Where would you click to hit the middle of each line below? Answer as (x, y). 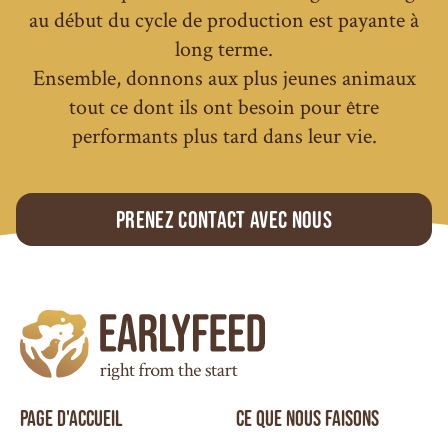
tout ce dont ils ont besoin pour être (224, 105)
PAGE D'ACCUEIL (71, 418)
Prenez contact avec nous (224, 220)
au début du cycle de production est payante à (224, 18)
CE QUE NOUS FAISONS (307, 418)
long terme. (224, 47)
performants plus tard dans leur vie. (224, 134)
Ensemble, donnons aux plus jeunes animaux (224, 76)
